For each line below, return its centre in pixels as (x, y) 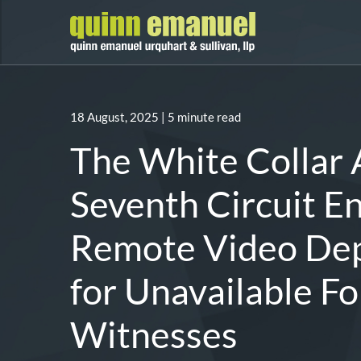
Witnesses (154, 334)
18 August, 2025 (114, 117)
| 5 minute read (201, 117)
